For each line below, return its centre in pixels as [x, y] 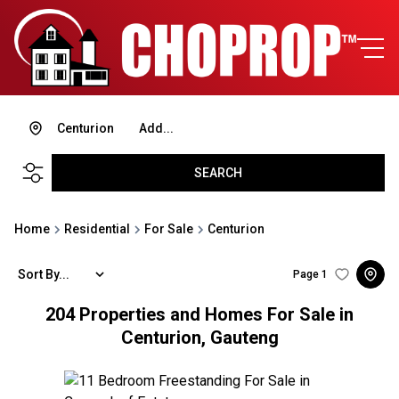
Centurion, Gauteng [199, 338]
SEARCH [218, 172]
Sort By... [44, 274]
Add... [156, 128]
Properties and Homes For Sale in [216, 314]
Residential [97, 229]
